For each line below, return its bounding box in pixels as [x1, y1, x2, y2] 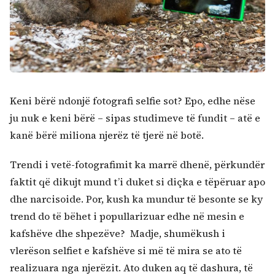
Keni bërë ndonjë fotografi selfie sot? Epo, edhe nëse [10, 94, 255, 108]
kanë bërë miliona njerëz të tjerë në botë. [10, 128, 204, 142]
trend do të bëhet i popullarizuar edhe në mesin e [10, 209, 244, 223]
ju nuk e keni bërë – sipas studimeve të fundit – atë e [10, 111, 260, 125]
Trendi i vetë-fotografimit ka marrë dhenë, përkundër [10, 158, 265, 172]
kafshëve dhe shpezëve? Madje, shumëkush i [10, 227, 225, 241]
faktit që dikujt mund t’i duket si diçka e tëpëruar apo [10, 175, 265, 189]
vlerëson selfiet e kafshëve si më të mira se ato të [10, 244, 242, 258]
